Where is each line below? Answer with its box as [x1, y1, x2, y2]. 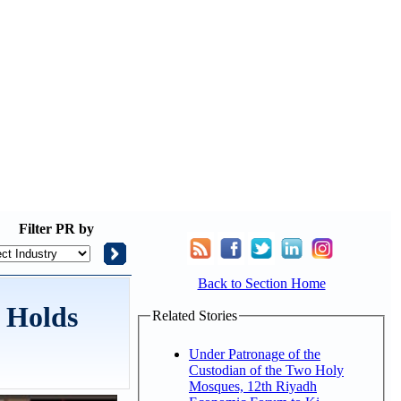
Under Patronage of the [189, 346, 320, 362]
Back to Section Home [197, 276, 326, 291]
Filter [19, 221, 52, 236]
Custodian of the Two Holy [189, 362, 344, 378]
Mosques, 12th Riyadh [189, 378, 317, 394]
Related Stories [152, 308, 237, 323]
